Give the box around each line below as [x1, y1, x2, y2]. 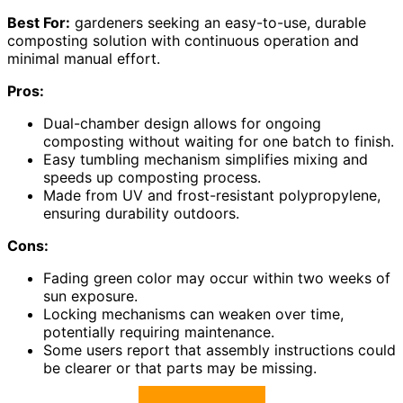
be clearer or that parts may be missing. [43, 359, 317, 378]
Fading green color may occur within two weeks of [43, 269, 390, 288]
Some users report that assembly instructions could [43, 341, 396, 360]
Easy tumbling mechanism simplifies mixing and [43, 150, 368, 169]
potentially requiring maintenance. [43, 323, 274, 342]
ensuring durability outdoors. [43, 204, 239, 223]
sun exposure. [43, 287, 138, 306]
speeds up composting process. [43, 168, 261, 187]
